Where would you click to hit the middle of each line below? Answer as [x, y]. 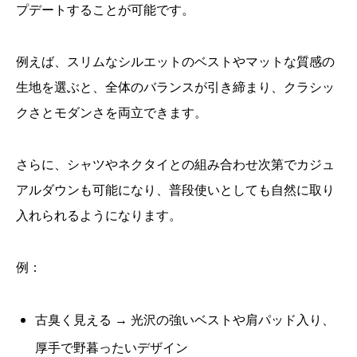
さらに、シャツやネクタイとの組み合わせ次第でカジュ [175, 164]
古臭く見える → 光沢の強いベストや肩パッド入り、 [185, 319]
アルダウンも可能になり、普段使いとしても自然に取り [175, 189]
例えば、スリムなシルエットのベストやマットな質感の [175, 61]
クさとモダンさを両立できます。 [112, 112]
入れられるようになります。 [99, 215]
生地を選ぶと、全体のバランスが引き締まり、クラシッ [175, 86]
